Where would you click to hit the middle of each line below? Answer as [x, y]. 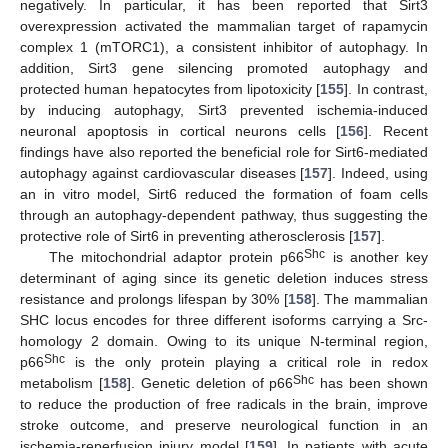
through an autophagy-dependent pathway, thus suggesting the [224, 214]
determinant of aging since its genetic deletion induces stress [224, 277]
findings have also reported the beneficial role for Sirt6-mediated [224, 151]
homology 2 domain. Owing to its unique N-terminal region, [224, 340]
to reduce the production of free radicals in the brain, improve [224, 403]
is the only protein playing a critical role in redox [246, 361]
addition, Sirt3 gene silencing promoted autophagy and [224, 67]
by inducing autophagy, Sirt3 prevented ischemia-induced [224, 109]
